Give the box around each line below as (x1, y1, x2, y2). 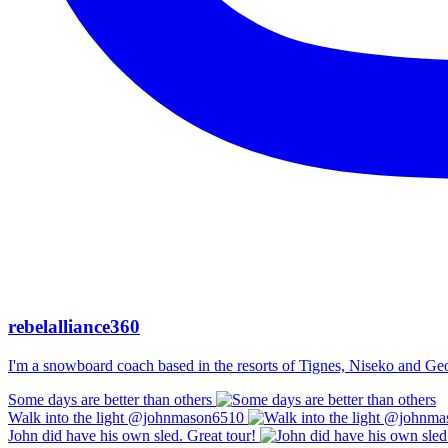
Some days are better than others (8, 391, 212, 409)
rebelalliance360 (8, 316, 140, 338)
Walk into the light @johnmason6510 (8, 409, 244, 427)
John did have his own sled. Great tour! (8, 427, 256, 445)
